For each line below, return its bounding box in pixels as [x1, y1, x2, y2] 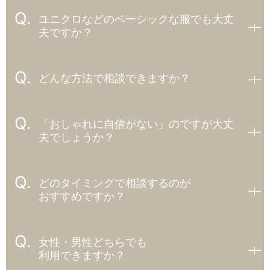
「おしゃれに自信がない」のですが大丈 [39, 117, 234, 130]
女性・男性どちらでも [39, 235, 147, 248]
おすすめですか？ [39, 189, 125, 202]
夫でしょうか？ [39, 130, 115, 143]
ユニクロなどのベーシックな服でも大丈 [39, 12, 234, 25]
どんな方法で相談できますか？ [39, 71, 190, 84]
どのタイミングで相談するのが [39, 176, 190, 189]
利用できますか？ [39, 248, 125, 262]
